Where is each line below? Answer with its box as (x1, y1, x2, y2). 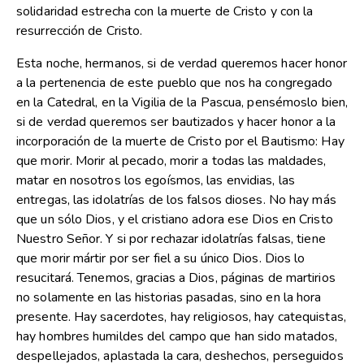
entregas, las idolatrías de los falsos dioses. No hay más (16, 191, 336, 210)
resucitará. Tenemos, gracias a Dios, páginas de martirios (16, 269, 336, 288)
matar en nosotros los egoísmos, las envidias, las (16, 171, 295, 190)
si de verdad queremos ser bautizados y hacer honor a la (16, 113, 336, 132)
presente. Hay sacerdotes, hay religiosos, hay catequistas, (16, 308, 346, 327)
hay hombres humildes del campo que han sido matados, (16, 327, 338, 346)
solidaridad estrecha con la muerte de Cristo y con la (16, 2, 314, 21)
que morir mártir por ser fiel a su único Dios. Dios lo (16, 249, 305, 268)
